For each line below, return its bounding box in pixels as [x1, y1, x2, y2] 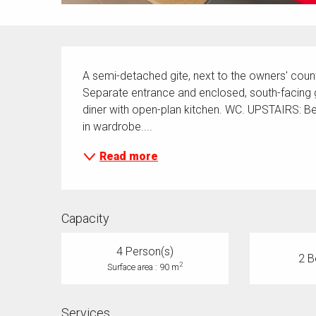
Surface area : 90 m [107, 262, 179, 273]
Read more [99, 150, 159, 164]
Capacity [61, 211, 110, 226]
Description [61, 47, 150, 67]
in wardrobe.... [83, 120, 153, 134]
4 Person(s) [116, 245, 174, 259]
